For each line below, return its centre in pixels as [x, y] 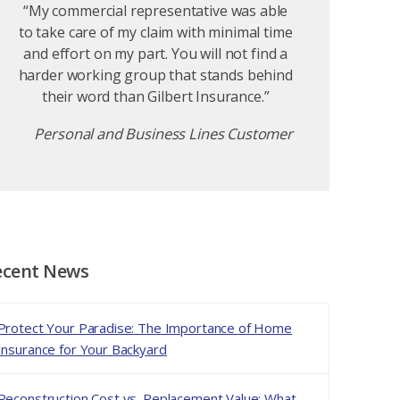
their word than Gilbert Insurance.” [155, 97]
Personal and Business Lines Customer [164, 134]
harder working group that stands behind [155, 75]
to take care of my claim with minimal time [155, 33]
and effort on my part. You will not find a [156, 54]
